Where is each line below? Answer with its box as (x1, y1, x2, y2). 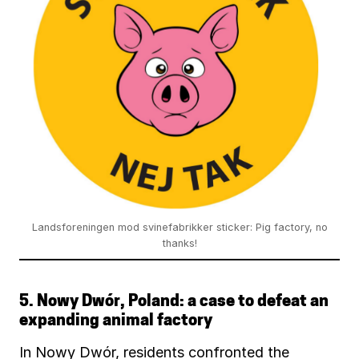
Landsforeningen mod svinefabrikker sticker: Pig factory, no (31, 220, 328, 233)
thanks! (162, 236, 197, 249)
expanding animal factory (19, 313, 212, 329)
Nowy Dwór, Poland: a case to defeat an (37, 293, 329, 310)
